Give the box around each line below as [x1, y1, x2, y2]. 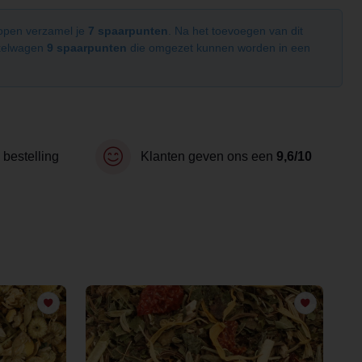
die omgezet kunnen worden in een [127, 41, 310, 54]
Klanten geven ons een [141, 149, 276, 163]
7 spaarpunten [88, 24, 168, 37]
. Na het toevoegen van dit [168, 24, 303, 37]
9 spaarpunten [47, 41, 127, 54]
